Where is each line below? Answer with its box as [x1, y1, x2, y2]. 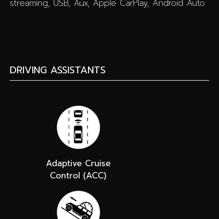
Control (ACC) [50, 169, 107, 182]
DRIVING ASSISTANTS [10, 62, 106, 77]
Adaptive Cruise [45, 156, 111, 170]
